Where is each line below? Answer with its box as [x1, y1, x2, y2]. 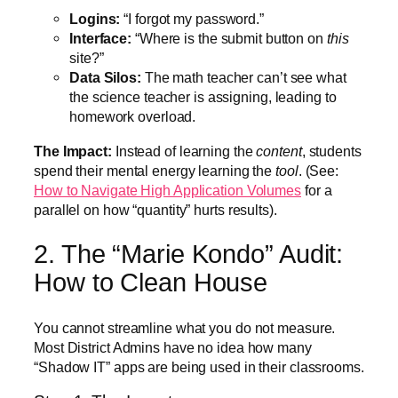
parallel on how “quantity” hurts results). [34, 201, 277, 218]
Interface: [69, 30, 131, 47]
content [256, 142, 302, 159]
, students [301, 142, 362, 159]
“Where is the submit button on [131, 30, 327, 47]
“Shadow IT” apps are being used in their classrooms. [34, 358, 364, 375]
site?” [69, 50, 104, 67]
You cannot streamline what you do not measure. [34, 319, 336, 336]
